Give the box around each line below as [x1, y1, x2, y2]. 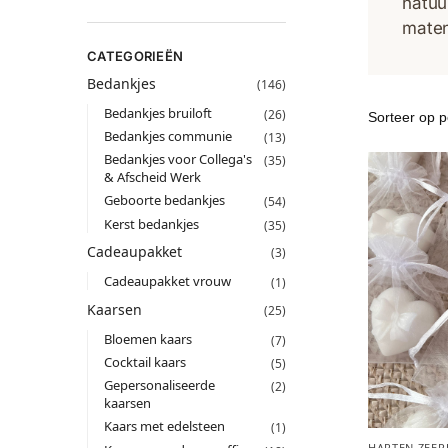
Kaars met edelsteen [103, 417, 225, 436]
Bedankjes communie [103, 127, 232, 146]
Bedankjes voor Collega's [103, 150, 252, 169]
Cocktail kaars [103, 352, 186, 371]
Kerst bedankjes [103, 214, 199, 233]
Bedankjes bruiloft [103, 103, 212, 122]
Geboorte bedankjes [103, 191, 225, 210]
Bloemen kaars [103, 329, 192, 348]
